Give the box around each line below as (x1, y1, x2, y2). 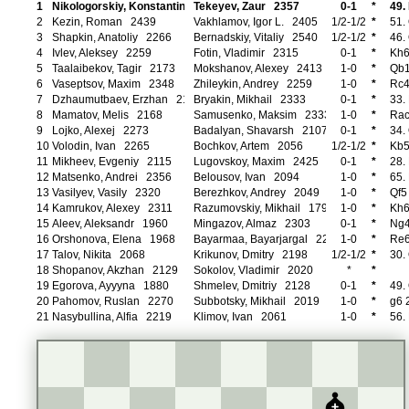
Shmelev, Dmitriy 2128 (194, 279, 310, 292)
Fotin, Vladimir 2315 (194, 47, 299, 59)
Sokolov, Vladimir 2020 (194, 264, 313, 277)
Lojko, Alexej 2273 (52, 124, 149, 137)
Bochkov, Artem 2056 (194, 140, 303, 152)
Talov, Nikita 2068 (52, 248, 145, 261)
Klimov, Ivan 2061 (194, 310, 287, 323)
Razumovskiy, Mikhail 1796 (194, 202, 334, 215)
